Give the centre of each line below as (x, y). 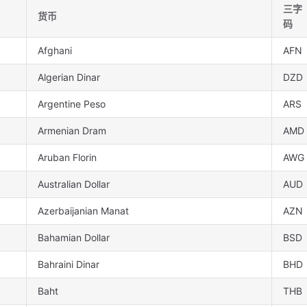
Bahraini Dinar (69, 265)
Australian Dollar (74, 184)
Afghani (55, 51)
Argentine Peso (72, 104)
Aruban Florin (67, 158)
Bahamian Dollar (74, 238)
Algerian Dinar (69, 77)
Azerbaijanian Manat (83, 211)
